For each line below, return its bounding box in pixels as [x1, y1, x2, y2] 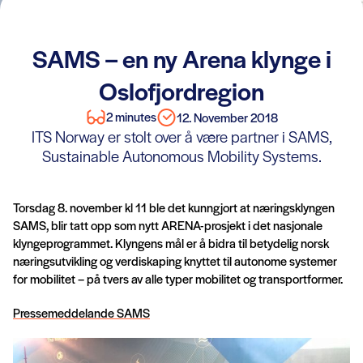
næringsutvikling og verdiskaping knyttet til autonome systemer [13, 252, 337, 269]
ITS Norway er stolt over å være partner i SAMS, [31, 126, 332, 147]
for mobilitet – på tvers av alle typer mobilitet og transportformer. [13, 270, 343, 287]
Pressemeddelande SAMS [13, 304, 150, 321]
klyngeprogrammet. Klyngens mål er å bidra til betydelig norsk [13, 234, 329, 251]
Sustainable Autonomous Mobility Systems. [41, 145, 322, 167]
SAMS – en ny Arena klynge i [32, 41, 331, 75]
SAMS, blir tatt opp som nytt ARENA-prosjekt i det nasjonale [13, 216, 322, 233]
